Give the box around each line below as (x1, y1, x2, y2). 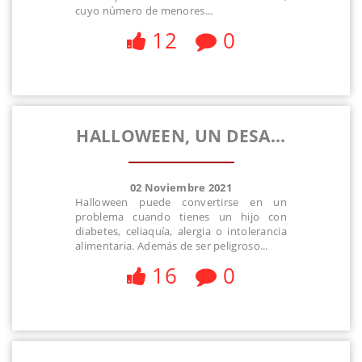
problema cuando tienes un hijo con (75, 208, 287, 224)
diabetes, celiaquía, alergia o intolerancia (75, 223, 287, 238)
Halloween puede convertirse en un (75, 194, 287, 209)
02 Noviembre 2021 (129, 179, 233, 195)
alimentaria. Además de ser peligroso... (75, 238, 268, 253)
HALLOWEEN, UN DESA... (76, 124, 286, 148)
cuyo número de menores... (75, 3, 213, 19)
